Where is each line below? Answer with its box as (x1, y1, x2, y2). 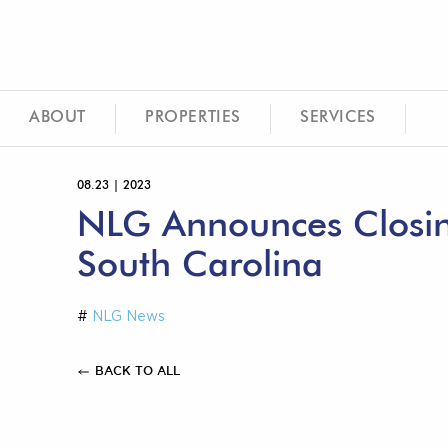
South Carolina (77, 248, 323, 284)
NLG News (88, 308, 165, 324)
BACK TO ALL (95, 364, 180, 377)
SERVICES (300, 110, 376, 126)
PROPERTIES (145, 110, 241, 126)
